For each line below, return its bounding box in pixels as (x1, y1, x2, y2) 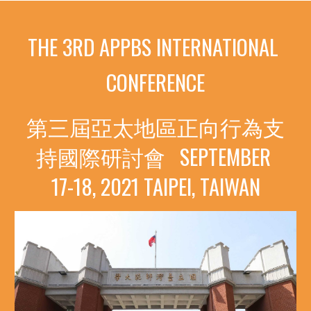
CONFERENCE (106, 66, 205, 98)
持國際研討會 (35, 140, 165, 172)
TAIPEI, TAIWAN (143, 170, 260, 202)
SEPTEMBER (179, 140, 271, 172)
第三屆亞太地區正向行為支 (26, 110, 285, 142)
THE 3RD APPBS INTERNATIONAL (28, 31, 278, 62)
